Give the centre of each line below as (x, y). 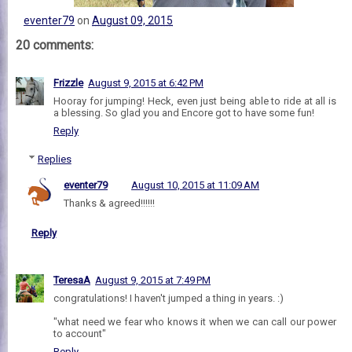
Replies (54, 159)
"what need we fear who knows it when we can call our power (195, 321)
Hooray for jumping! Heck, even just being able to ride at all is (195, 101)
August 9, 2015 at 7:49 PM (153, 280)
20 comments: (55, 45)
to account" (80, 333)
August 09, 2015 (132, 20)
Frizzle (68, 82)
